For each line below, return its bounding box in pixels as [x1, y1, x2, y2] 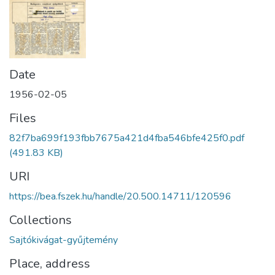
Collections [9, 211, 72, 228]
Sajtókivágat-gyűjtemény [9, 233, 118, 247]
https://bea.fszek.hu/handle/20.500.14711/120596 [9, 189, 231, 203]
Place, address [9, 255, 90, 272]
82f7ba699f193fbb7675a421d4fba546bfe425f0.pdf [9, 131, 244, 145]
